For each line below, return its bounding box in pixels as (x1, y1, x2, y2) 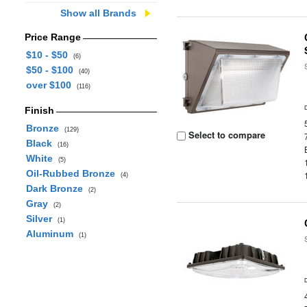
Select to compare (186, 128, 266, 141)
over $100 (25, 79, 77, 90)
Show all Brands (60, 8, 136, 19)
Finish (24, 105, 54, 116)
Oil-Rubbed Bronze (25, 168, 121, 179)
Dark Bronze (25, 183, 88, 194)
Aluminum (25, 228, 79, 239)
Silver (25, 213, 58, 224)
